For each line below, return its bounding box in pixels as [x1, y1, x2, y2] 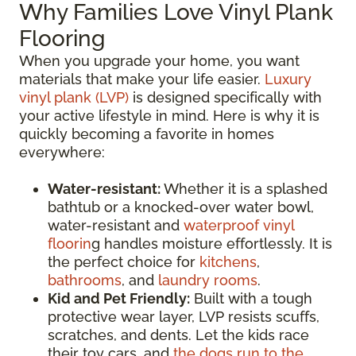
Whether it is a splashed [161, 180, 327, 198]
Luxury [265, 71, 311, 88]
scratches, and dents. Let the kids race [48, 327, 309, 344]
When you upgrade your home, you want [19, 52, 300, 70]
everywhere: [19, 144, 105, 161]
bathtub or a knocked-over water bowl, [48, 199, 314, 216]
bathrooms [48, 272, 122, 289]
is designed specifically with [129, 89, 322, 106]
